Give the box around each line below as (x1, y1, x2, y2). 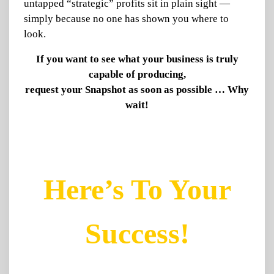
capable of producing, (88, 68, 186, 80)
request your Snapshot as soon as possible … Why (25, 84, 249, 95)
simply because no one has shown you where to (24, 13, 229, 24)
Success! (84, 217, 190, 250)
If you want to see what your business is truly (35, 53, 239, 65)
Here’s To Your (43, 173, 231, 206)
